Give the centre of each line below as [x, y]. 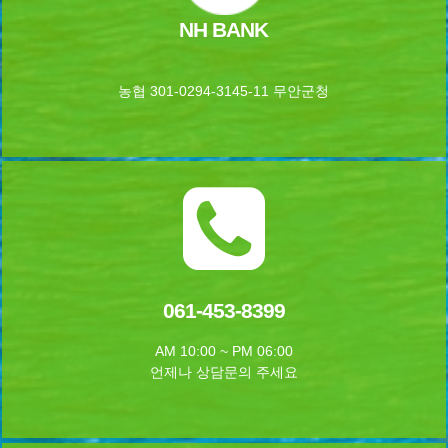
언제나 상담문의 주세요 [223, 372]
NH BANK [224, 29]
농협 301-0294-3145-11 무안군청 [224, 90]
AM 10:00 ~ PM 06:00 [223, 351]
